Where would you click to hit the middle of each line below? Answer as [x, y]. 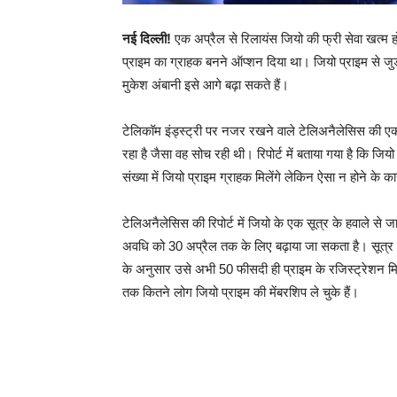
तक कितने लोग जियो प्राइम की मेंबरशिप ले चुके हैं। [241, 292]
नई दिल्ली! [147, 39]
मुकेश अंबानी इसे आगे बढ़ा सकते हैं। [206, 85]
